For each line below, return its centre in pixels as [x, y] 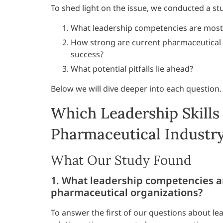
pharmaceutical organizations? [127, 192]
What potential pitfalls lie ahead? [132, 68]
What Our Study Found [121, 160]
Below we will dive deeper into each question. [136, 88]
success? [87, 54]
